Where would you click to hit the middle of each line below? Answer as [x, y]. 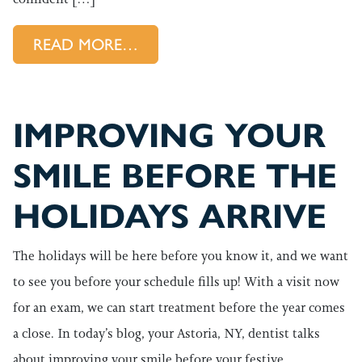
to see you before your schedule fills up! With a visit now [176, 282]
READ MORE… [86, 44]
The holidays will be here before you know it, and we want [181, 256]
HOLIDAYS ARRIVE [170, 217]
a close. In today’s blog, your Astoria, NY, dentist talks [166, 333]
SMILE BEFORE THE [175, 176]
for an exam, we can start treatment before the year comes [179, 307]
